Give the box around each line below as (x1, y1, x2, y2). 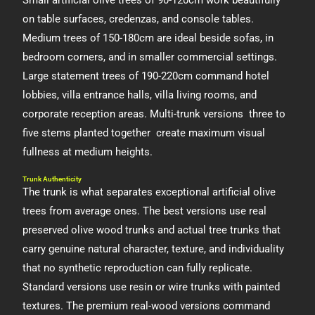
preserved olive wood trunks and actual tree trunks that (22, 224, 281, 236)
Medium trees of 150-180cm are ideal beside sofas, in (22, 32, 274, 44)
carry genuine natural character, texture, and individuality (22, 243, 285, 255)
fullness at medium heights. (22, 146, 153, 158)
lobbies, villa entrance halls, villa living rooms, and (22, 89, 257, 101)
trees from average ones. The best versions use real (22, 205, 267, 217)
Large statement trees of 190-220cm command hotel (22, 70, 270, 82)
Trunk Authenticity (22, 175, 82, 183)
